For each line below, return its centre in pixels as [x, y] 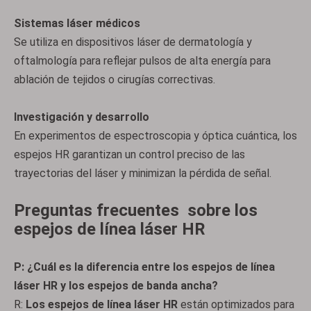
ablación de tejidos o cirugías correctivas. [115, 79]
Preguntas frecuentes [101, 210]
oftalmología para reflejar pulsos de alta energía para [142, 61]
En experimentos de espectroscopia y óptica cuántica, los [155, 136]
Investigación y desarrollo [82, 117]
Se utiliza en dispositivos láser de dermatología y [133, 42]
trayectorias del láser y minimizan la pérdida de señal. [143, 173]
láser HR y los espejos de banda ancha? [116, 286]
